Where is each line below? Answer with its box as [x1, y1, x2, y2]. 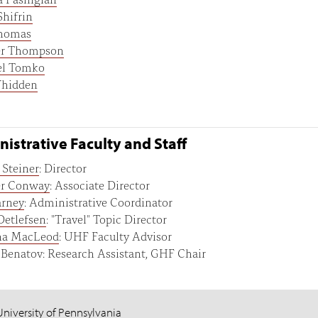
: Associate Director [49, 175, 150, 192]
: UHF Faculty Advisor [58, 226, 172, 243]
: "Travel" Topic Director [45, 209, 167, 226]
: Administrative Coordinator [23, 192, 172, 209]
